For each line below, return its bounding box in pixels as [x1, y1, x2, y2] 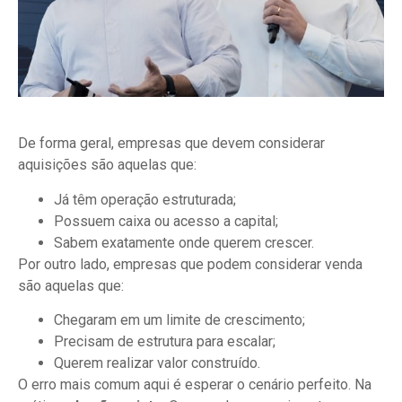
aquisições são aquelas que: [18, 156, 197, 174]
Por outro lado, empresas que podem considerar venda [18, 255, 363, 273]
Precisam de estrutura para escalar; [54, 332, 275, 350]
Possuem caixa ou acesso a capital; [54, 212, 278, 230]
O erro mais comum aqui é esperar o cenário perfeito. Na [18, 375, 371, 393]
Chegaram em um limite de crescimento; [54, 310, 305, 328]
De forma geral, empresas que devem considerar [18, 135, 325, 153]
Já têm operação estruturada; [54, 190, 236, 208]
